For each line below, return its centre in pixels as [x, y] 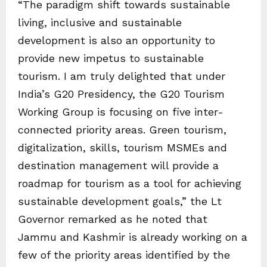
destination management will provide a [118, 165]
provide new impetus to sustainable [111, 58]
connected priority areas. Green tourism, [122, 130]
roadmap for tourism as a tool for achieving [130, 183]
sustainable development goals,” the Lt [120, 201]
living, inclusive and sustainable [100, 22]
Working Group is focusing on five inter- [121, 112]
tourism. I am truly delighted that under [122, 76]
